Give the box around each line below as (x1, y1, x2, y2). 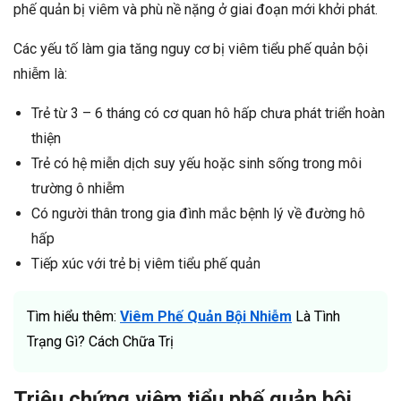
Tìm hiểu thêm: (27, 308, 120, 326)
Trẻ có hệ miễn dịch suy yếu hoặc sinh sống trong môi (31, 155, 362, 173)
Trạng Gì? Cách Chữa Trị (27, 333, 174, 351)
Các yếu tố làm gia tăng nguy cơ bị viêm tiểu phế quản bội (13, 40, 368, 58)
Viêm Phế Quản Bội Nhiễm (120, 308, 292, 326)
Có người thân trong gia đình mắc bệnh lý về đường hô (31, 205, 365, 223)
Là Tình (292, 308, 340, 326)
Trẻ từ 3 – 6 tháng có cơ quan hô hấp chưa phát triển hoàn (31, 105, 385, 123)
